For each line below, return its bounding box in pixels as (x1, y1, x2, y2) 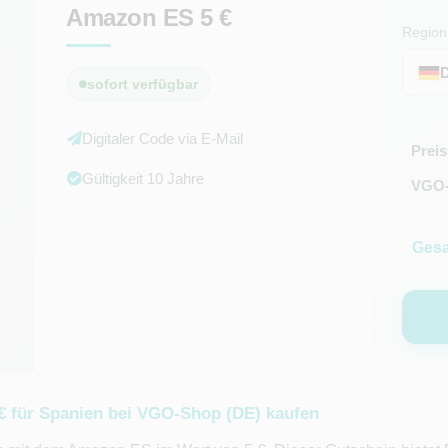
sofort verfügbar (87, 76, 199, 92)
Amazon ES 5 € (66, 4, 232, 31)
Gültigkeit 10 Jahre (82, 170, 205, 187)
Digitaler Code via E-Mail (82, 130, 244, 147)
